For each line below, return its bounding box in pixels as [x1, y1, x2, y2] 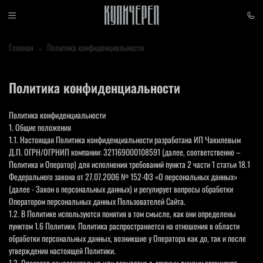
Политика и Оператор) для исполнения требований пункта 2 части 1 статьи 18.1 [9, 157, 250, 170]
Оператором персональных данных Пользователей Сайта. [9, 194, 186, 207]
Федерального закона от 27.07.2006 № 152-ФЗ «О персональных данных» [9, 170, 238, 183]
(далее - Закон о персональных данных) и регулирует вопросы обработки [9, 182, 233, 195]
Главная [9, 41, 33, 53]
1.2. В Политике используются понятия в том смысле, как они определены [9, 207, 236, 220]
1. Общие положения [9, 120, 71, 133]
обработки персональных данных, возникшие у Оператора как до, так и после [9, 231, 246, 244]
